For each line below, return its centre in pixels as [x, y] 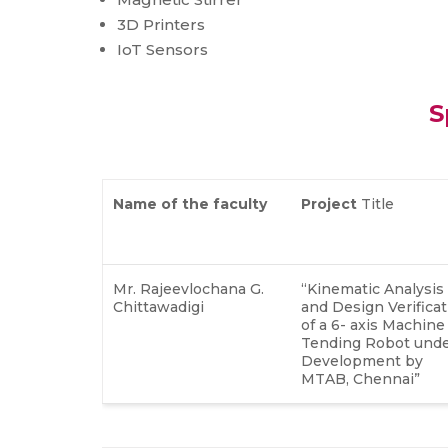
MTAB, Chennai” [362, 378]
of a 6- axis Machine [373, 324]
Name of [145, 203]
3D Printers [161, 24]
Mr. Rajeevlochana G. [188, 288]
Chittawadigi [160, 306]
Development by [362, 360]
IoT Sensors [162, 49]
